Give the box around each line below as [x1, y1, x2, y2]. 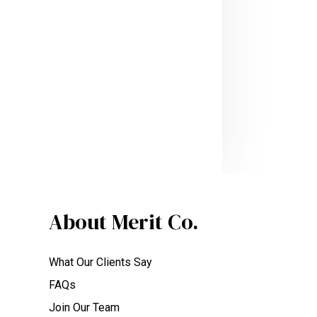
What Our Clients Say [48, 255, 152, 269]
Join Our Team [48, 301, 120, 314]
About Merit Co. [48, 207, 198, 236]
